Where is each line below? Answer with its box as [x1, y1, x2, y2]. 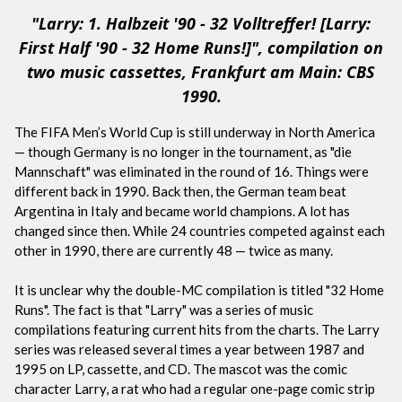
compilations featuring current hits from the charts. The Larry [14, 320, 380, 337]
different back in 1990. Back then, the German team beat [14, 182, 346, 199]
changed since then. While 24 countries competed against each [14, 222, 385, 239]
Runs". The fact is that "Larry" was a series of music [14, 301, 313, 318]
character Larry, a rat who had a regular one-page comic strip [14, 380, 375, 397]
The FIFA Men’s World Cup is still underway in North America [14, 123, 375, 140]
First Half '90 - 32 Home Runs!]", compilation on [19, 36, 383, 58]
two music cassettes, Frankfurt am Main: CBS [27, 60, 375, 83]
